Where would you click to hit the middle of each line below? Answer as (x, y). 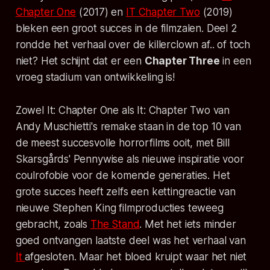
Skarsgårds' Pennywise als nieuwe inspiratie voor (130, 159)
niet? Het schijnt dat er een (80, 61)
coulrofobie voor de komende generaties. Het (123, 175)
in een (235, 61)
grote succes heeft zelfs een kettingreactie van (125, 191)
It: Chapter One (83, 110)
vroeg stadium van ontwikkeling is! (95, 77)
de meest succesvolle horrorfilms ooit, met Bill (122, 143)
